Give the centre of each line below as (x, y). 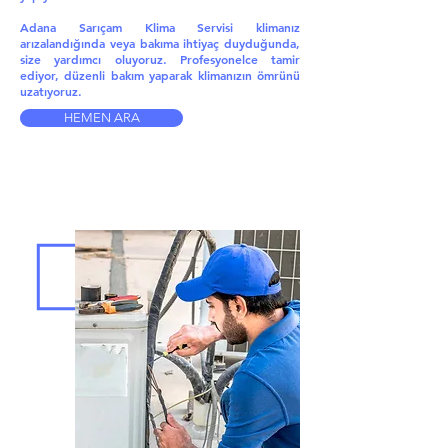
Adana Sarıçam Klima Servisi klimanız (160, 27)
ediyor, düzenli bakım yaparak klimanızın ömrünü (160, 75)
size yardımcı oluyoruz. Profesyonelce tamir (160, 59)
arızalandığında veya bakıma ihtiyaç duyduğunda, (160, 43)
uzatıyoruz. (51, 91)
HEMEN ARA (101, 117)
